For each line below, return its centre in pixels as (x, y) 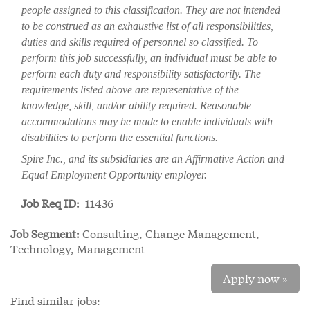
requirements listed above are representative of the (130, 90)
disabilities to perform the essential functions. (121, 137)
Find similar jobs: (55, 301)
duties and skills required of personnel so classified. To (140, 42)
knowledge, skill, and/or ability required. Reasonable (136, 106)
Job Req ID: (53, 203)
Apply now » (255, 279)
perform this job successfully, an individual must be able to (149, 58)
